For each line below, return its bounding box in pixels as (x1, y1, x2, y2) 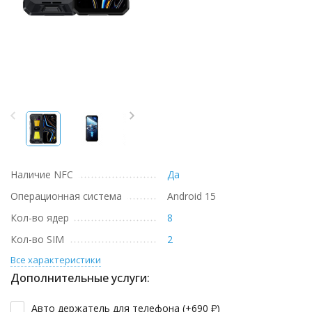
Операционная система (10, 189, 122, 203)
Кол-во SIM (10, 233, 64, 246)
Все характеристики (10, 253, 101, 266)
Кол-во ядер (10, 211, 69, 224)
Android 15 (167, 189, 216, 203)
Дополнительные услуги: (10, 270, 150, 286)
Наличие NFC (10, 168, 73, 181)
